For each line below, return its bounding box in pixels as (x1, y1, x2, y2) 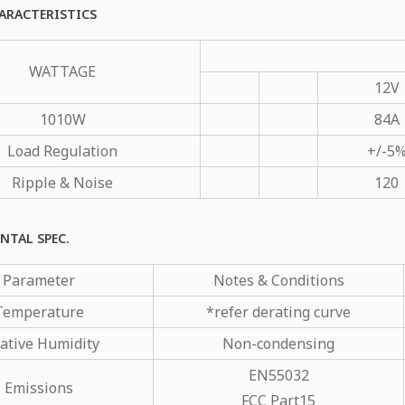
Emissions (5, 377, 73, 398)
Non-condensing (222, 333, 334, 353)
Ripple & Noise (12, 172, 113, 193)
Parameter (3, 269, 75, 290)
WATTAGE (29, 61, 96, 81)
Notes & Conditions (212, 269, 344, 290)
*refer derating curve (206, 301, 351, 322)
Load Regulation (7, 140, 118, 161)
